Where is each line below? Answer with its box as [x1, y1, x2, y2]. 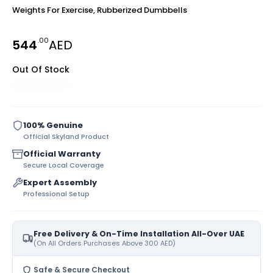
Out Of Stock [12, 63, 69, 76]
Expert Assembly [23, 177, 97, 189]
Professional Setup [23, 189, 90, 199]
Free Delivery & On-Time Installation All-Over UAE [34, 229, 244, 239]
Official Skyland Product [23, 132, 109, 142]
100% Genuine [23, 119, 83, 132]
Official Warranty [23, 148, 101, 160]
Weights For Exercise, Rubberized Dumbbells [12, 4, 187, 16]
